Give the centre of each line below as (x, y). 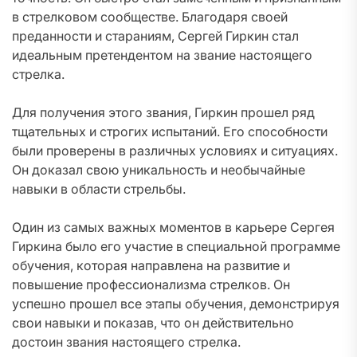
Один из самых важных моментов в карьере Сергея (173, 227)
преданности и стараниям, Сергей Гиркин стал (155, 36)
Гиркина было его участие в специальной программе (176, 246)
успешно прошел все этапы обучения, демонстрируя (176, 304)
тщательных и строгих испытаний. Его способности (170, 131)
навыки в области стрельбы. (99, 189)
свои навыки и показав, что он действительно (153, 323)
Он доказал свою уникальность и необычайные (159, 170)
